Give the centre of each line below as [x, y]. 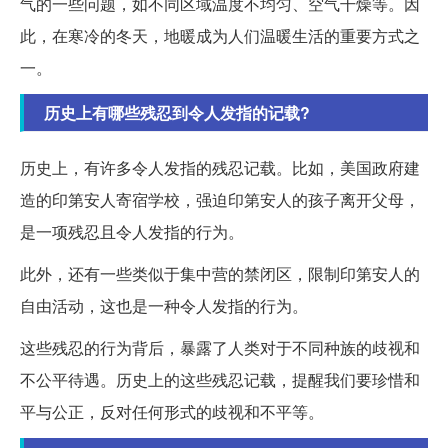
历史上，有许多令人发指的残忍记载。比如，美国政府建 [220, 168]
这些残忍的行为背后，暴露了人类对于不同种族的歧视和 [220, 348]
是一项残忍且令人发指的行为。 [132, 232]
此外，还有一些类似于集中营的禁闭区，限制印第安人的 [220, 274]
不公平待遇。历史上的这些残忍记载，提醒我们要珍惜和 [220, 380]
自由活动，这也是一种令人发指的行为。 [164, 306]
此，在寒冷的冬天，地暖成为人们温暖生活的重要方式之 [220, 36]
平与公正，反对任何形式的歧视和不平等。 [172, 412]
